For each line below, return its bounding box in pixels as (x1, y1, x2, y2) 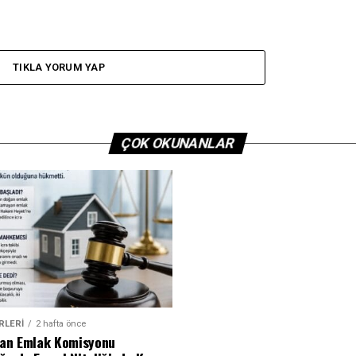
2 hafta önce (35, 319, 86, 330)
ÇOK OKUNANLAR (119, 135, 237, 151)
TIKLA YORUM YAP (13, 61, 105, 73)
